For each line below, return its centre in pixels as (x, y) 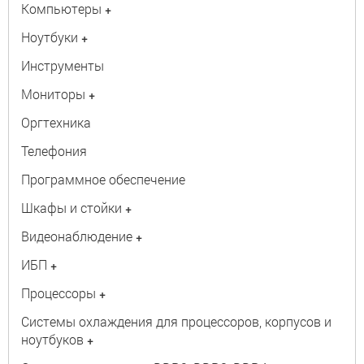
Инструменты (63, 65)
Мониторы (53, 94)
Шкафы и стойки (71, 208)
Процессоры (58, 293)
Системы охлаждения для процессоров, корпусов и (176, 321)
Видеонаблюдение (77, 236)
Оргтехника (56, 122)
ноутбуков (52, 339)
